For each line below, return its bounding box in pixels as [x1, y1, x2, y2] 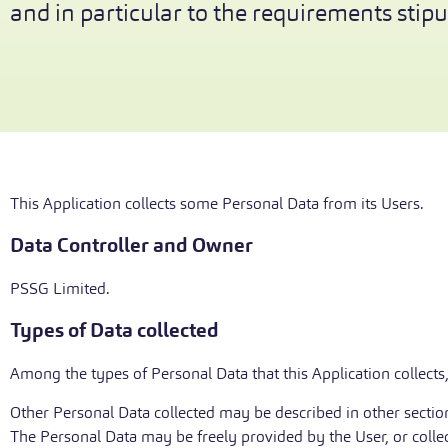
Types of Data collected [10, 318, 219, 343]
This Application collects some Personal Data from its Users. [10, 194, 424, 213]
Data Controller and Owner [10, 233, 253, 258]
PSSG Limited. [10, 279, 110, 298]
